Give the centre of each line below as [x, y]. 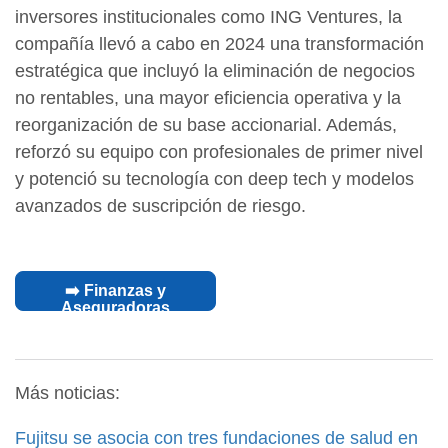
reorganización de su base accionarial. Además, [206, 125]
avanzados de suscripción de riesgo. [160, 206]
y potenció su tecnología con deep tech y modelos [214, 179]
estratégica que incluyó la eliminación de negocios [215, 71]
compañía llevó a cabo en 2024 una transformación [219, 44]
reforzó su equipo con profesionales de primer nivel [219, 152]
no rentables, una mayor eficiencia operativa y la [208, 98]
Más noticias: [67, 393]
